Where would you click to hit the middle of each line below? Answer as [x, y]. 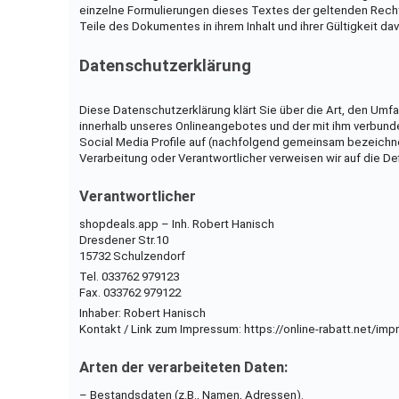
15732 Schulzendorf [132, 256]
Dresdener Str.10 [123, 240]
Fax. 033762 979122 [130, 292]
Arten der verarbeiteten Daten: [183, 367]
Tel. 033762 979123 [129, 276]
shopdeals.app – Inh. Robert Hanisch [176, 224]
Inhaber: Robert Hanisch [142, 313]
